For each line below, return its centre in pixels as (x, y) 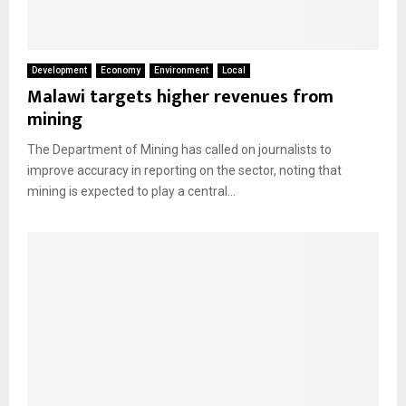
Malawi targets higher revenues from (180, 97)
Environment (181, 70)
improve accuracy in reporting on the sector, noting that (184, 170)
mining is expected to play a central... (131, 191)
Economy (121, 70)
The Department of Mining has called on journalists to (179, 149)
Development (59, 70)
